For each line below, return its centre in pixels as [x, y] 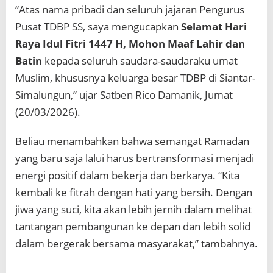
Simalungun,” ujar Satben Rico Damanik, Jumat [124, 95]
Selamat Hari [214, 27]
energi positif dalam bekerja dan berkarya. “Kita [127, 175]
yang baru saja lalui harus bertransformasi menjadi [135, 158]
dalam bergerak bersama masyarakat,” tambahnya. [136, 244]
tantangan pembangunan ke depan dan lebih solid [133, 227]
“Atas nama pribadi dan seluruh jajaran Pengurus [130, 10]
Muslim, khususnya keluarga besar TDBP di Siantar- [135, 78]
